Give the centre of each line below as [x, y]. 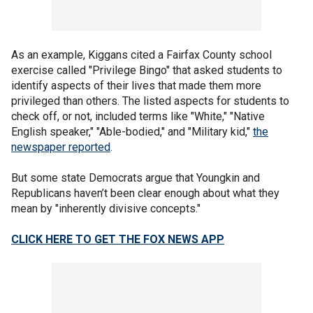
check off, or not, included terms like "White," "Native [138, 116]
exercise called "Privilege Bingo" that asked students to [147, 70]
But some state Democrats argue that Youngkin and [136, 177]
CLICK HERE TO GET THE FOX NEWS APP [118, 239]
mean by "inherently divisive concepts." [106, 208]
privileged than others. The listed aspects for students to [150, 101]
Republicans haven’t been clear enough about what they [145, 193]
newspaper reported [61, 147]
